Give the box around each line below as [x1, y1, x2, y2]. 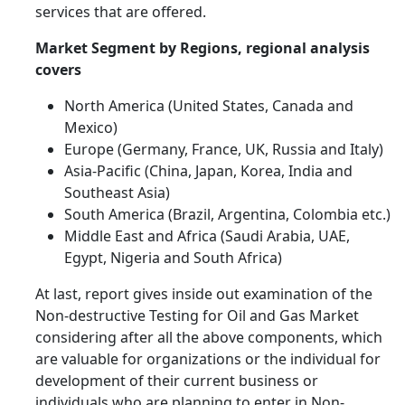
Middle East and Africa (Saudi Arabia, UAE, [64, 226, 350, 247]
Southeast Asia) [64, 183, 170, 203]
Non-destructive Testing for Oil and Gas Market [35, 306, 359, 326]
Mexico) [64, 118, 118, 138]
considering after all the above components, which [35, 327, 382, 348]
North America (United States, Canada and [64, 96, 353, 117]
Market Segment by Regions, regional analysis [35, 38, 370, 59]
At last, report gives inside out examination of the [35, 284, 372, 305]
